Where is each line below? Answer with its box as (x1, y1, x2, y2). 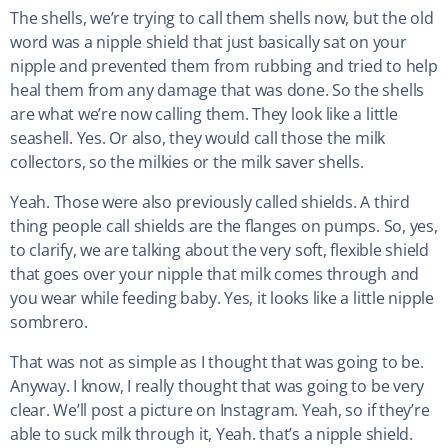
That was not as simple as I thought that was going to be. (10, 351, 424, 374)
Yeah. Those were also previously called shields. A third (10, 191, 410, 214)
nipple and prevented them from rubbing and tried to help (10, 55, 438, 78)
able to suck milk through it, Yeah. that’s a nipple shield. (10, 423, 413, 446)
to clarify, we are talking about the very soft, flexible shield (10, 239, 429, 262)
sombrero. (10, 311, 88, 334)
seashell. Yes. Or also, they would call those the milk (10, 127, 386, 150)
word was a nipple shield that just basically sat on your (10, 31, 407, 54)
